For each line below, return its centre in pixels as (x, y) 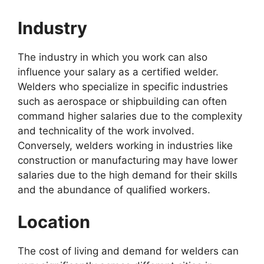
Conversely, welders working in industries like (125, 145)
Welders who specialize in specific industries (123, 86)
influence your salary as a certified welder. (118, 72)
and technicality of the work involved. (106, 131)
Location (54, 222)
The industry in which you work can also (113, 57)
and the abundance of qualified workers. (114, 189)
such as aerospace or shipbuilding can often (122, 101)
